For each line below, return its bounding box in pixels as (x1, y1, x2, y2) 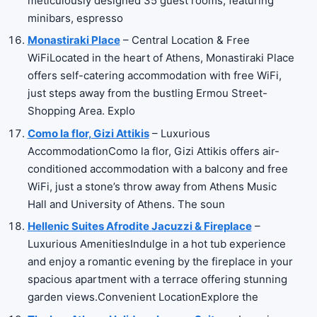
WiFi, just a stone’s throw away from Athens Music (27, 179, 277, 193)
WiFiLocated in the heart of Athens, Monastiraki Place (27, 51, 294, 65)
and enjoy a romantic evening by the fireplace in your (27, 255, 293, 269)
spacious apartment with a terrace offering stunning (27, 272, 287, 287)
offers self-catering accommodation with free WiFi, (27, 69, 282, 83)
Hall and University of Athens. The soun (27, 197, 225, 211)
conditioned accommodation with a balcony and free (27, 161, 288, 175)
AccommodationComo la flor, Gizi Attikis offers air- (27, 144, 279, 158)
